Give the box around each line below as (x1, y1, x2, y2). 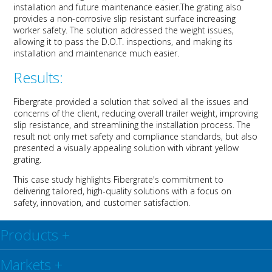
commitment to (159, 174, 224, 186)
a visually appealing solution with (54, 142, 186, 154)
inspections (124, 36, 172, 48)
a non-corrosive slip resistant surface (47, 13, 195, 25)
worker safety (13, 24, 66, 36)
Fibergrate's (114, 174, 160, 186)
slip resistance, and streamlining (13, 119, 139, 131)
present (13, 142, 44, 154)
